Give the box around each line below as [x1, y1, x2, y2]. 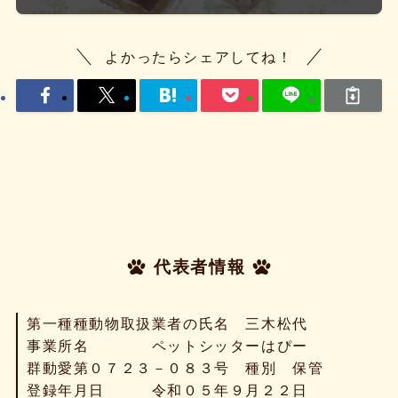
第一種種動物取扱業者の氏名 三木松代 [26, 315, 308, 332]
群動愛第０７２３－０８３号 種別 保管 [26, 360, 324, 377]
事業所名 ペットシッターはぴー [26, 338, 308, 354]
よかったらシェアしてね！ [105, 49, 293, 66]
